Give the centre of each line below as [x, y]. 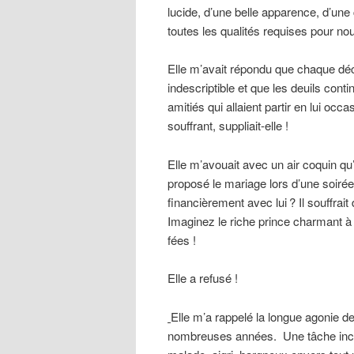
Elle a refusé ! [203, 278]
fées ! [182, 239]
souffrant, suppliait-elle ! [228, 126]
